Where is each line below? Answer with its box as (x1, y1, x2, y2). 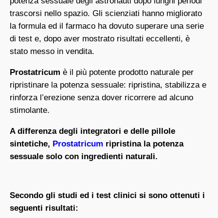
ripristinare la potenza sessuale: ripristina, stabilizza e (10, 80, 206, 90)
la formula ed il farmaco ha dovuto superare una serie (10, 21, 204, 31)
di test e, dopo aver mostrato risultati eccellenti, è (10, 34, 190, 44)
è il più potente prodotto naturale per (63, 68, 194, 77)
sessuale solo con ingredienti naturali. (10, 152, 158, 162)
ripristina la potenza (103, 139, 183, 149)
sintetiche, (10, 139, 53, 149)
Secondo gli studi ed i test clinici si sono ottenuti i (10, 191, 205, 200)
